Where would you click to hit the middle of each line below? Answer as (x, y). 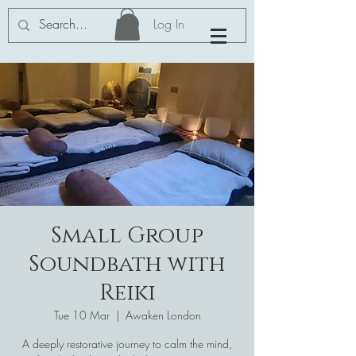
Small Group (127, 235)
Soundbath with (127, 264)
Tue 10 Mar (81, 315)
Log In (168, 24)
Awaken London (163, 315)
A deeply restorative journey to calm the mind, (127, 343)
